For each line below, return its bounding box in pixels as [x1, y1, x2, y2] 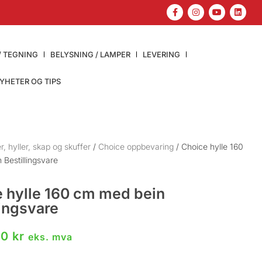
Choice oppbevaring [98, 141, 174, 151]
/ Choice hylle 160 [174, 141, 244, 151]
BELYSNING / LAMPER [50, 49, 130, 59]
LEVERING [142, 49, 180, 59]
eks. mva [28, 230, 73, 243]
